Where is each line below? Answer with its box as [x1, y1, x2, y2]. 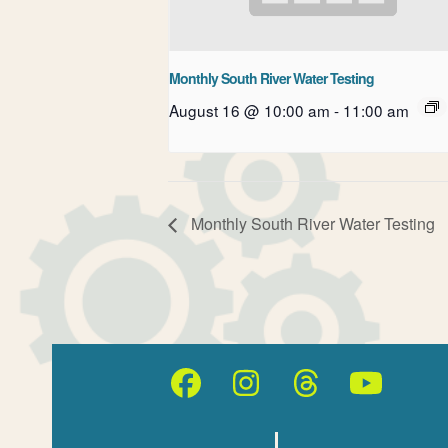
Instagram [244, 380, 379, 414]
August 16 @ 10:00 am [169, 99, 330, 122]
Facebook [184, 380, 318, 414]
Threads [304, 380, 416, 414]
